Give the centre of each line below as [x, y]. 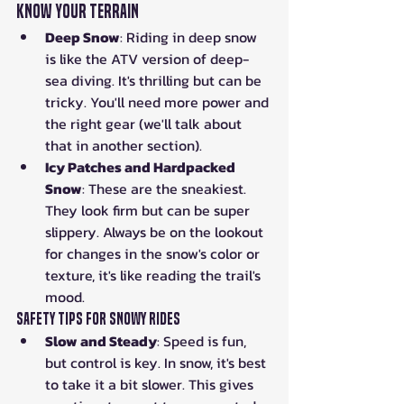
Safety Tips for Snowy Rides [98, 318]
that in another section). [124, 145]
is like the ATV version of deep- [147, 58]
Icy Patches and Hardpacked [142, 166]
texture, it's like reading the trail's [155, 275]
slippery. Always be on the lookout [156, 231]
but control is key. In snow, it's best [157, 362]
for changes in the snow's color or [154, 253]
